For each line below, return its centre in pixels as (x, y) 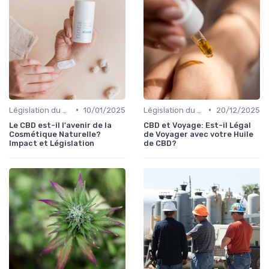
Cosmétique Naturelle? (55, 134)
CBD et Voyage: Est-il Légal (197, 125)
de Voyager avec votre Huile (198, 134)
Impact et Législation (52, 143)
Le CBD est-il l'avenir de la (60, 125)
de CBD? (160, 143)
